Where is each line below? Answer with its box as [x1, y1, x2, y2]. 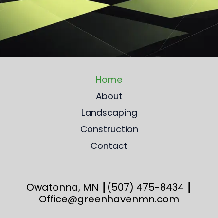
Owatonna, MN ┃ [26, 181, 107, 195]
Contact [91, 140, 127, 152]
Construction [80, 123, 138, 136]
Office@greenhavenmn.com [39, 192, 179, 206]
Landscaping [81, 107, 137, 119]
